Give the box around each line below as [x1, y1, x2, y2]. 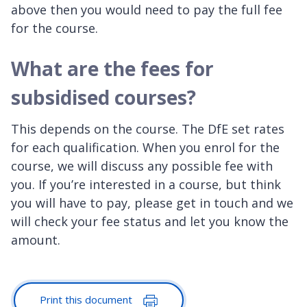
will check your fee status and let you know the [11, 213, 288, 230]
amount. [11, 232, 60, 249]
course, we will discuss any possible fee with [11, 158, 273, 175]
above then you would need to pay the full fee [11, 1, 282, 19]
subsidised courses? [11, 84, 196, 111]
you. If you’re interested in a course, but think [11, 176, 281, 193]
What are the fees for [11, 56, 214, 82]
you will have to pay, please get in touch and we [11, 195, 293, 212]
